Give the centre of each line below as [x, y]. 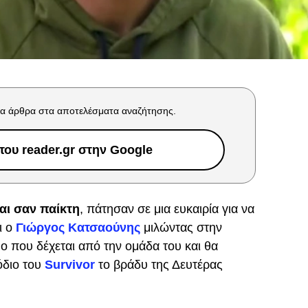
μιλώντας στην [181, 228]
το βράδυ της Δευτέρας [158, 265]
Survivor [69, 265]
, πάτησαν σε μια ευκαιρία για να [167, 209]
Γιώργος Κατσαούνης [78, 228]
